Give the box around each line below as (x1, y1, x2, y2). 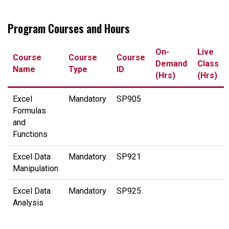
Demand (155, 59, 187, 68)
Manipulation (13, 164, 58, 173)
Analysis (13, 198, 43, 208)
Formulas (13, 106, 46, 116)
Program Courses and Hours (8, 20, 130, 36)
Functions (13, 129, 48, 139)
